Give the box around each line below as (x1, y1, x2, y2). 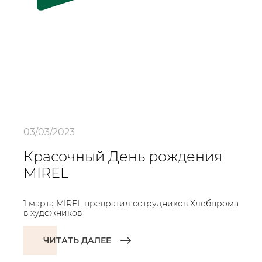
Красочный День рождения (23, 148, 222, 165)
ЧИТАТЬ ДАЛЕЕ (43, 235, 111, 246)
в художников (23, 208, 82, 218)
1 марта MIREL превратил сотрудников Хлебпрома (23, 198, 239, 209)
